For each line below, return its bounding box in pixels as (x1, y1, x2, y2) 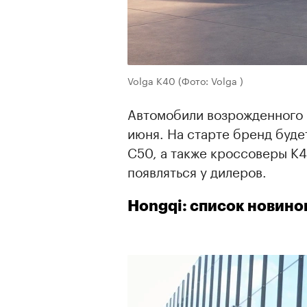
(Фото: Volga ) (178, 72, 243, 88)
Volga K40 (127, 72, 175, 88)
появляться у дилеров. (127, 160, 267, 181)
